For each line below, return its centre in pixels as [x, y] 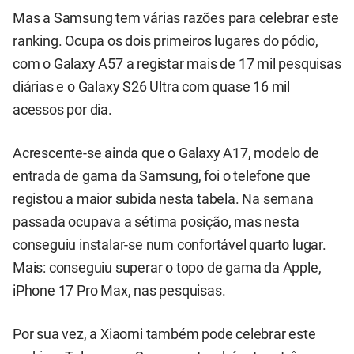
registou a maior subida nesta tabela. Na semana [163, 199]
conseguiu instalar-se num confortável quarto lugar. [169, 245]
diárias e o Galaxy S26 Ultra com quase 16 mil [151, 87]
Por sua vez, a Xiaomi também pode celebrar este [164, 335]
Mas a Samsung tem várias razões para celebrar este [176, 18]
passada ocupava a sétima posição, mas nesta [156, 222]
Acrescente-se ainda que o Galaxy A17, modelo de [166, 153]
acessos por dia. [62, 109]
